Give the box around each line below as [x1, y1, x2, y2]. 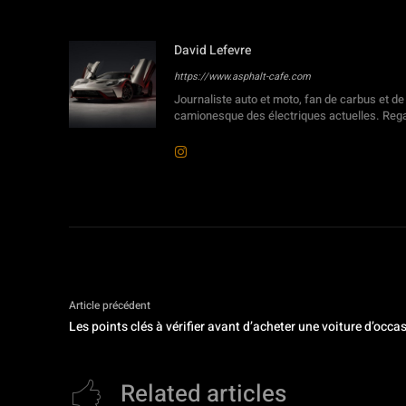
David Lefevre [174, 40, 251, 60]
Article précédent [69, 296, 150, 314]
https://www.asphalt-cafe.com [174, 68, 311, 84]
